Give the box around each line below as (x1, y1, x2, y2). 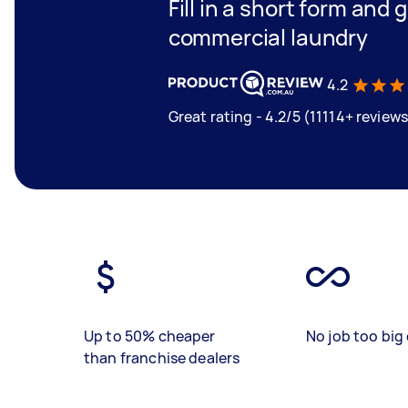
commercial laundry (168, 22, 368, 52)
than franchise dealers (84, 348, 240, 368)
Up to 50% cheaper (84, 326, 216, 346)
